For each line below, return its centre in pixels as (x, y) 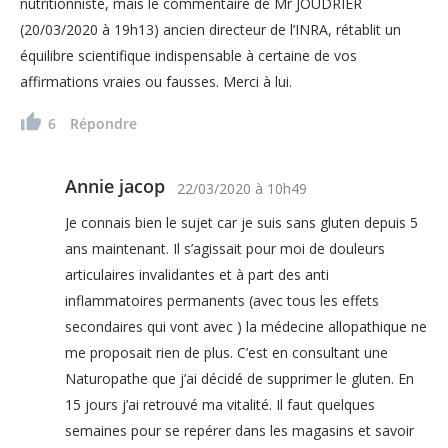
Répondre (103, 123)
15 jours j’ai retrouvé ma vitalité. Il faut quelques (220, 404)
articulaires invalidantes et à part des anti (197, 274)
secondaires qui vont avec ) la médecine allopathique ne (246, 326)
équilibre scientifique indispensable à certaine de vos (188, 55)
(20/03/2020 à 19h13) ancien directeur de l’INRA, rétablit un (210, 29)
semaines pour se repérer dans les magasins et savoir (239, 430)
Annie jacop (115, 185)
